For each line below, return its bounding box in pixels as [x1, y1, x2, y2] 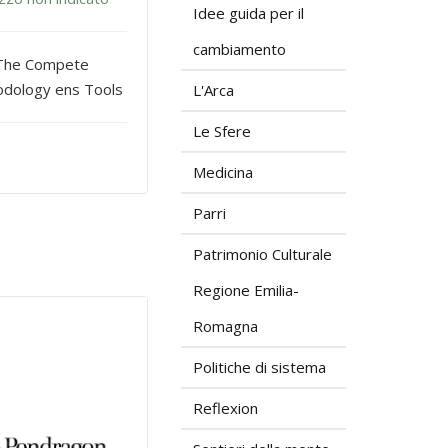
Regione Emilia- [193, 280, 299, 300]
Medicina [193, 162, 253, 182]
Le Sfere [193, 121, 251, 141]
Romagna [193, 316, 258, 336]
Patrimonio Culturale [193, 244, 332, 264]
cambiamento [193, 39, 286, 59]
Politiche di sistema [193, 357, 326, 377]
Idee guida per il [193, 3, 304, 23]
